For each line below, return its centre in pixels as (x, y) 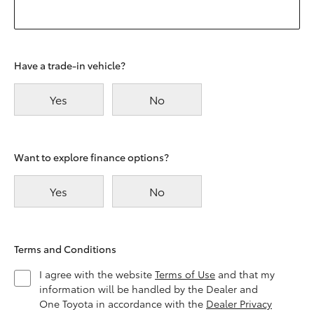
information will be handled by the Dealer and (149, 289)
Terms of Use (185, 274)
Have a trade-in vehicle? (70, 65)
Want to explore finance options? (91, 157)
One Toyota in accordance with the (123, 303)
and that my (245, 274)
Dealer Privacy (239, 303)
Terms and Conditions (65, 249)
